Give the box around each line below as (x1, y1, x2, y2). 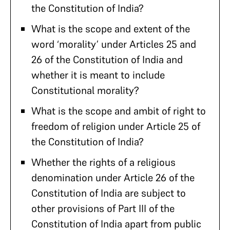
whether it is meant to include (31, 68, 165, 82)
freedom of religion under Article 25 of (31, 120, 200, 133)
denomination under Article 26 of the (31, 171, 195, 184)
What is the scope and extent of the (31, 22, 190, 35)
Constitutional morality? (31, 84, 139, 97)
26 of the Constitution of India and (31, 53, 183, 66)
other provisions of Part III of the (31, 202, 175, 215)
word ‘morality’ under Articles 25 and (31, 37, 196, 51)
